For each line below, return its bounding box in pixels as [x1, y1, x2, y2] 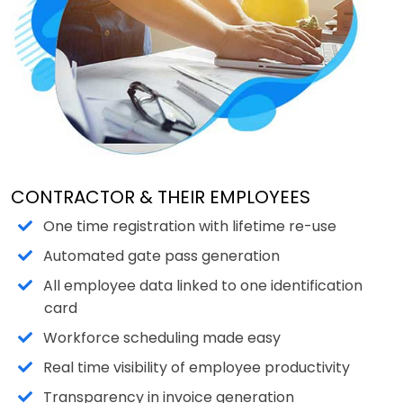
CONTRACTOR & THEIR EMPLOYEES [11, 184, 310, 210]
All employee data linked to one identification [43, 275, 363, 297]
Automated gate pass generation [43, 246, 281, 267]
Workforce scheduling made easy [43, 327, 282, 349]
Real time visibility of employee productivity [43, 357, 351, 379]
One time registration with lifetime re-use [43, 216, 337, 237]
